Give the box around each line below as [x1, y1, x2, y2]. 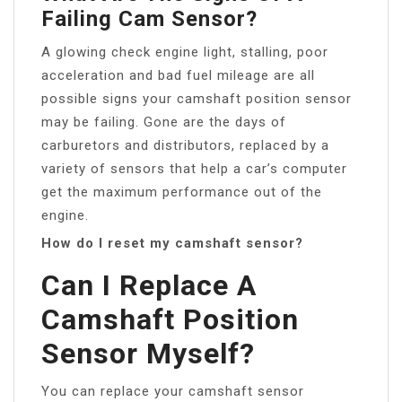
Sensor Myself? [41, 336, 255, 371]
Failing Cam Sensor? [41, 5, 258, 31]
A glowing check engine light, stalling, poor [41, 43, 328, 60]
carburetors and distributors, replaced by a [41, 136, 329, 153]
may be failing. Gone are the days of [41, 113, 286, 130]
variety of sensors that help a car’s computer [41, 160, 347, 177]
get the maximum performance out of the [41, 183, 322, 200]
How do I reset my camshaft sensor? [41, 234, 303, 251]
